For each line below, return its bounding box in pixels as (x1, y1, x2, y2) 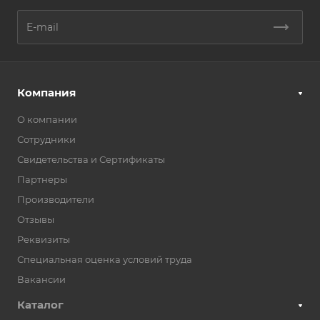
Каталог (17, 298, 64, 312)
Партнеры (17, 174, 67, 186)
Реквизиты (17, 234, 70, 246)
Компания (17, 86, 76, 100)
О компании (17, 114, 77, 126)
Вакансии (17, 274, 66, 286)
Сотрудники (17, 134, 76, 146)
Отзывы (17, 214, 54, 226)
